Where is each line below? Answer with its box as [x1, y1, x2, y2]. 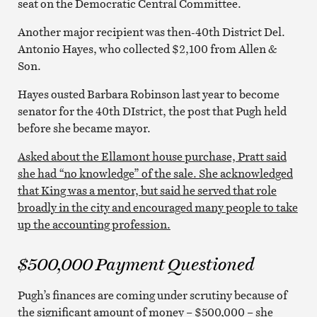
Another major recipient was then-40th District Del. [17, 23, 285, 40]
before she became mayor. [17, 120, 151, 136]
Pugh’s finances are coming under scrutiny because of [17, 287, 287, 303]
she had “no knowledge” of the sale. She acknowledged [17, 165, 293, 181]
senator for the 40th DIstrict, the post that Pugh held [17, 103, 287, 119]
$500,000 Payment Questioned [17, 252, 255, 276]
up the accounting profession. [17, 216, 171, 232]
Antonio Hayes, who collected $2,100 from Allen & [17, 40, 277, 57]
